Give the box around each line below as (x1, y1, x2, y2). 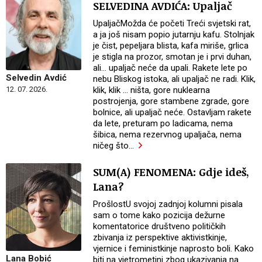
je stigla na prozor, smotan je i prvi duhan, (93, 51, 252, 62)
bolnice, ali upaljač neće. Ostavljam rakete (93, 106, 252, 118)
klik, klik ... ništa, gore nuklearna (93, 84, 211, 95)
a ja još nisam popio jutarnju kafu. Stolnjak (93, 29, 255, 40)
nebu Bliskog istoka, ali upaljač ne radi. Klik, (93, 73, 256, 84)
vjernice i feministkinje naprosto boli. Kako (93, 243, 254, 254)
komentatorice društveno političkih (93, 220, 226, 232)
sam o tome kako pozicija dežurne (93, 209, 226, 220)
